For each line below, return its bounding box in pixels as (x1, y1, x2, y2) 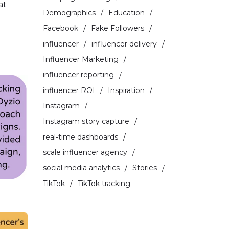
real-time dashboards (42, 132, 118, 142)
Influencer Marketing (42, 54, 119, 64)
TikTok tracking (77, 178, 130, 188)
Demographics (42, 8, 96, 17)
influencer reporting (42, 70, 114, 80)
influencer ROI (42, 85, 95, 95)
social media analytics (42, 163, 120, 173)
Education (108, 8, 145, 17)
